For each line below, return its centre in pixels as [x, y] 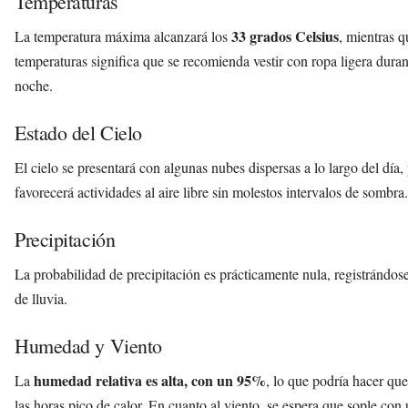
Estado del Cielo [78, 132]
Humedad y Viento [88, 345]
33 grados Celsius [285, 36]
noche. [34, 85]
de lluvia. [41, 298]
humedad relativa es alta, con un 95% [150, 380]
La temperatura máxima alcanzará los [123, 36]
